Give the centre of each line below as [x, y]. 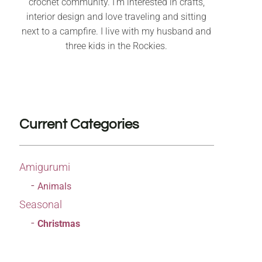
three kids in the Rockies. [117, 46]
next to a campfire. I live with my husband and [117, 32]
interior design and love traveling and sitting [117, 17]
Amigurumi [44, 167]
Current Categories [79, 125]
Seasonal [40, 205]
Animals [54, 187]
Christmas [58, 224]
